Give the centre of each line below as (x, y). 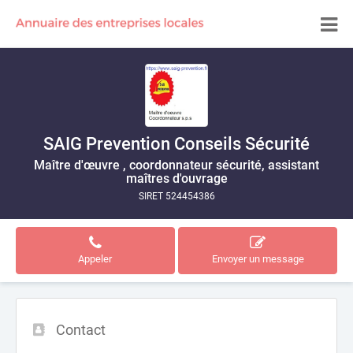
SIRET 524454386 (176, 196)
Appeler (95, 259)
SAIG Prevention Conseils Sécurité (176, 144)
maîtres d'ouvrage (176, 178)
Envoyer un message (258, 259)
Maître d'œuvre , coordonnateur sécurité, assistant (176, 165)
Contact (81, 330)
